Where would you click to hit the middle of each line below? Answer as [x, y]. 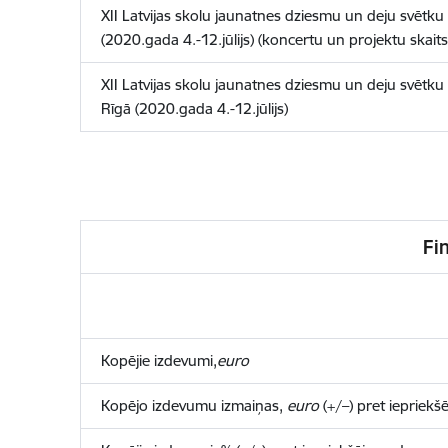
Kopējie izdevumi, [158, 360]
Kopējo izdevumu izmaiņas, [193, 405]
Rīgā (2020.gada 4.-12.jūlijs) [194, 108]
